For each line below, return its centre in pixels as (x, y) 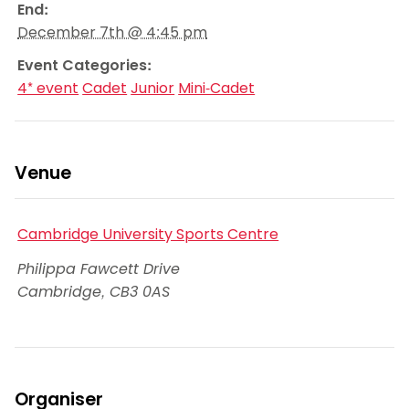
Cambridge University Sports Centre (148, 234)
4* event (48, 88)
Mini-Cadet (217, 88)
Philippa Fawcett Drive (99, 269)
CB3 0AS (140, 292)
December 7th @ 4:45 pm (113, 33)
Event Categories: (85, 65)
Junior (153, 88)
